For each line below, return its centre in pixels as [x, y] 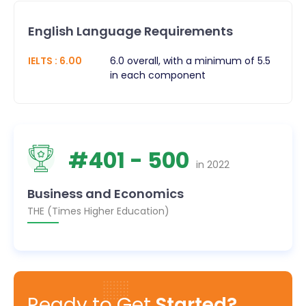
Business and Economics [106, 193]
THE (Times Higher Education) [98, 211]
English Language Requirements [130, 31]
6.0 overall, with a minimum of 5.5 [190, 60]
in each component [158, 75]
